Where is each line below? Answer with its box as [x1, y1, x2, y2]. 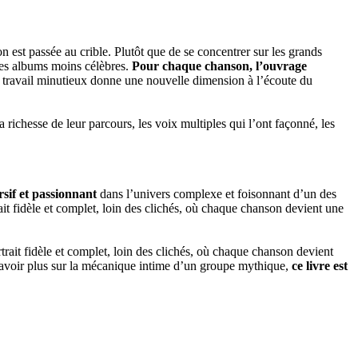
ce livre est [288, 258, 348, 272]
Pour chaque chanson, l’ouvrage [132, 58, 307, 73]
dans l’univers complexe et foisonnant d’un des [97, 186, 336, 201]
